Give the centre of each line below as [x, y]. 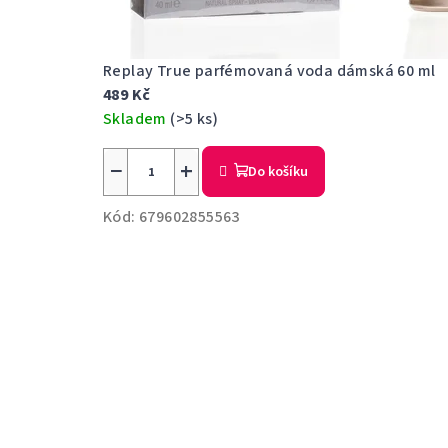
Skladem [137, 119]
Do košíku [278, 172]
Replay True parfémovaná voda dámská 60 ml [269, 71]
